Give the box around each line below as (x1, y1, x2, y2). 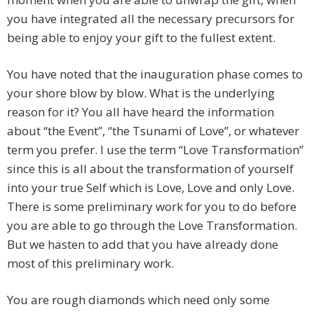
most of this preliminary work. (7, 255, 174, 272)
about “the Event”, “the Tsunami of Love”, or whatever (7, 123, 299, 139)
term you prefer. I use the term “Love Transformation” (7, 142, 303, 158)
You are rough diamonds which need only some (7, 292, 270, 308)
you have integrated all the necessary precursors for (7, 11, 294, 27)
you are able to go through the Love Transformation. (7, 217, 297, 234)
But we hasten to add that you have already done (7, 236, 278, 253)
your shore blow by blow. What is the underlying (7, 85, 275, 102)
